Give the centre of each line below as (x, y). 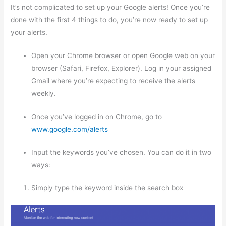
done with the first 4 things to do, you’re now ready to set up (109, 19)
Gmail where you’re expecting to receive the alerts (114, 81)
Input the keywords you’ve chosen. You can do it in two (122, 152)
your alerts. (29, 32)
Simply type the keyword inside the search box (107, 188)
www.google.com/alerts (70, 129)
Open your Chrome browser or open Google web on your (123, 56)
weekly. (44, 94)
